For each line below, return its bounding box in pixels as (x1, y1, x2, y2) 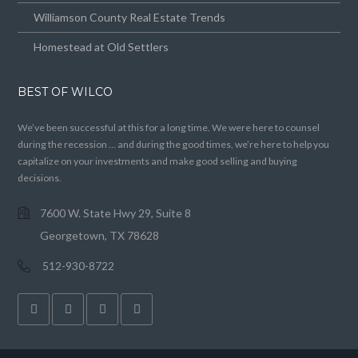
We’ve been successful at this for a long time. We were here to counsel (18, 121, 320, 134)
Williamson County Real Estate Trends (34, 10, 226, 25)
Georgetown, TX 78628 (40, 229, 160, 243)
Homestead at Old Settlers (34, 40, 169, 54)
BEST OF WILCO (18, 85, 113, 100)
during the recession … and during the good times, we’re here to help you (18, 138, 330, 151)
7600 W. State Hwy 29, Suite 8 (40, 206, 192, 221)
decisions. (18, 172, 62, 185)
